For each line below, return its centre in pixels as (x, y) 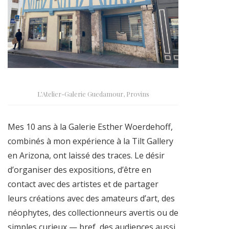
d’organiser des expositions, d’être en (79, 169)
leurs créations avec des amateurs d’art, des (91, 198)
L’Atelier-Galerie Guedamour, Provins (93, 94)
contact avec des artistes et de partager (83, 184)
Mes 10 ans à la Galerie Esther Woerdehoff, (90, 127)
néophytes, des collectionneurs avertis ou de (93, 212)
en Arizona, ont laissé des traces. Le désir (86, 155)
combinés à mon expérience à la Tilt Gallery (90, 141)
